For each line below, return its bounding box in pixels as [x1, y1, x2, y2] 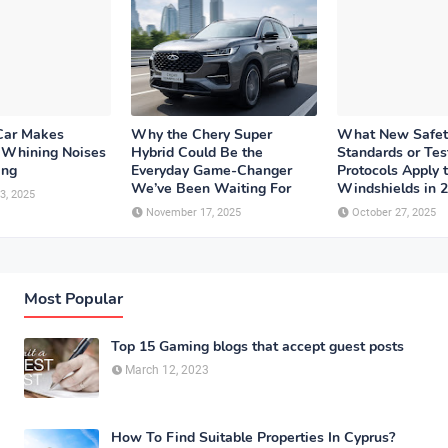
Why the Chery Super [131, 124, 272, 144]
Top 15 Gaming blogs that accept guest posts [111, 336, 404, 356]
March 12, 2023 [125, 362, 209, 377]
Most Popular [24, 287, 123, 310]
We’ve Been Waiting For [131, 178, 291, 198]
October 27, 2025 [352, 205, 436, 219]
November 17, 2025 [146, 205, 241, 219]
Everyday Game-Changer [131, 160, 292, 180]
